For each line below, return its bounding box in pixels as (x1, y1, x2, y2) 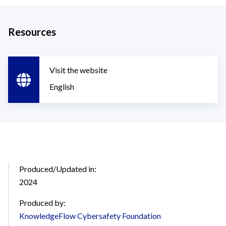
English (49, 82, 74, 91)
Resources (8, 26, 56, 38)
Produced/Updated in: (19, 164, 96, 174)
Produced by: (19, 198, 66, 207)
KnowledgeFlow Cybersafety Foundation (19, 211, 161, 220)
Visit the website (49, 65, 107, 75)
